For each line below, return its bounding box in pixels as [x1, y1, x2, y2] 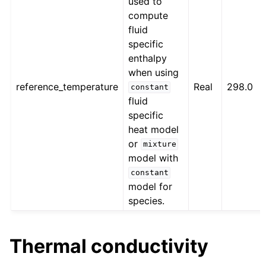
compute [128, 9, 169, 21]
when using [128, 66, 179, 78]
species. [128, 194, 165, 207]
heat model [128, 123, 179, 135]
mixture [142, 140, 176, 149]
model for [128, 180, 173, 192]
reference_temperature [16, 80, 119, 93]
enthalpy [128, 52, 167, 64]
